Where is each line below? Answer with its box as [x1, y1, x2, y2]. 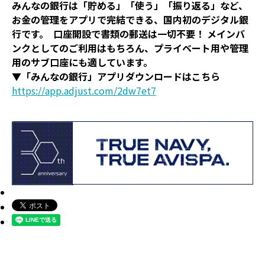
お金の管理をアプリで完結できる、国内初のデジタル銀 [12, 12, 248, 27]
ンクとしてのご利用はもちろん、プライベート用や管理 [12, 41, 248, 56]
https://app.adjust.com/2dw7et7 [12, 83, 156, 98]
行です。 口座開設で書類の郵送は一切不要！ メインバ [12, 27, 245, 41]
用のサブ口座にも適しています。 [12, 55, 153, 70]
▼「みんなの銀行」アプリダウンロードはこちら [12, 69, 220, 84]
